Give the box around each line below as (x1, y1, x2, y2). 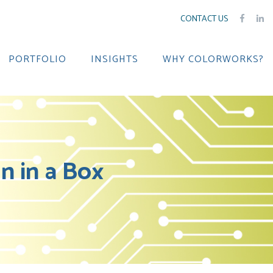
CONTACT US (180, 12, 228, 27)
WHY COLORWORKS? (163, 51, 264, 68)
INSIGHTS (91, 51, 138, 68)
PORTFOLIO (9, 51, 66, 68)
